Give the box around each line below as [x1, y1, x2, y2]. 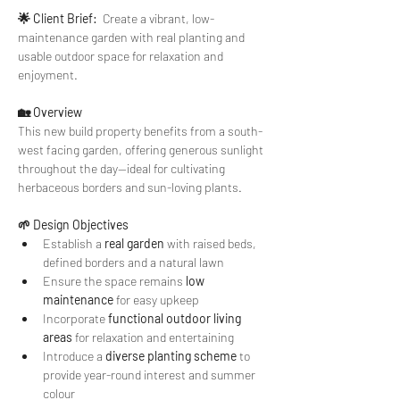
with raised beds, [164, 236, 259, 251]
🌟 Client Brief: [18, 11, 97, 26]
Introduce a [43, 348, 105, 363]
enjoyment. [18, 67, 78, 82]
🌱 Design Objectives [18, 217, 129, 232]
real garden [104, 236, 164, 251]
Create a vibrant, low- [97, 11, 214, 26]
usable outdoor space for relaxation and [18, 48, 226, 63]
